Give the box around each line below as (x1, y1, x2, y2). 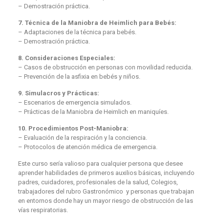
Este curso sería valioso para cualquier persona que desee (18, 159, 183, 167)
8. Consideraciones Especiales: (18, 54, 115, 62)
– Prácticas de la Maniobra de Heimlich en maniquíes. (18, 108, 169, 115)
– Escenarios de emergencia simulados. (18, 98, 131, 106)
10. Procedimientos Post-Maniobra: (18, 124, 129, 132)
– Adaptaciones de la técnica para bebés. (18, 28, 136, 36)
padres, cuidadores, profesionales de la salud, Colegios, (18, 178, 178, 186)
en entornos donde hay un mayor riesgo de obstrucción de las (18, 197, 193, 204)
